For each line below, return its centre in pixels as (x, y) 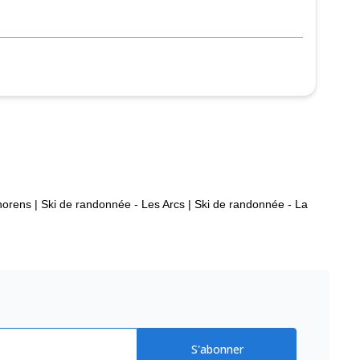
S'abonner (217, 349)
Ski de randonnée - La (251, 204)
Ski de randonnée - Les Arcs (113, 204)
